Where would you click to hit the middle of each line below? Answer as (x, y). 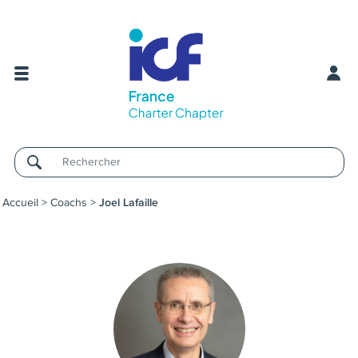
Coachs (68, 202)
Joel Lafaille (128, 203)
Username (46, 171)
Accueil (20, 202)
